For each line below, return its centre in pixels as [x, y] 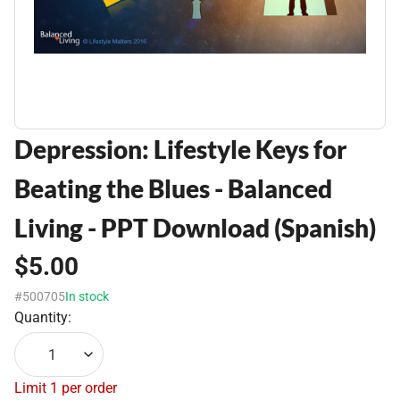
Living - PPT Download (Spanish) [195, 228]
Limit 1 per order [66, 388]
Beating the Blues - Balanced [173, 188]
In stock [87, 296]
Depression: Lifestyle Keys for [181, 149]
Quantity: [43, 317]
